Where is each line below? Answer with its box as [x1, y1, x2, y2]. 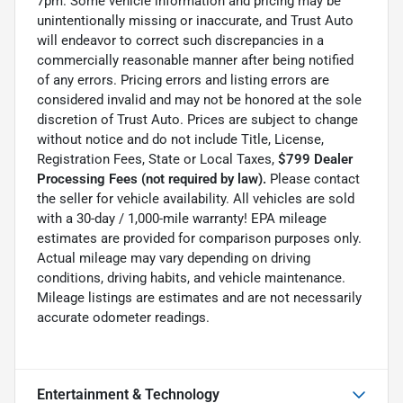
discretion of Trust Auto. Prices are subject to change [37, 111, 358, 128]
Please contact [266, 170, 360, 187]
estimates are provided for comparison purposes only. [37, 229, 362, 246]
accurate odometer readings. [37, 309, 210, 326]
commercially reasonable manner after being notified [37, 51, 354, 68]
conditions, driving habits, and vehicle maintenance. [37, 269, 345, 286]
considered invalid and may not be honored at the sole [37, 91, 362, 108]
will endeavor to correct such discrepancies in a [37, 31, 324, 49]
